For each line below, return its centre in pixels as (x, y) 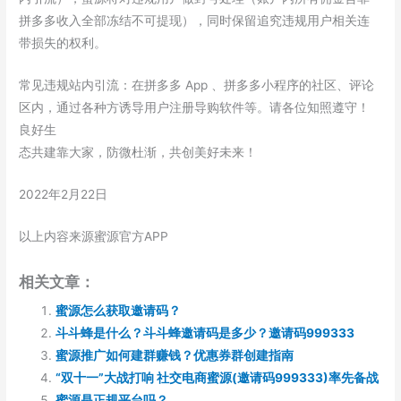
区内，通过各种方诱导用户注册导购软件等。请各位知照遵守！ (195, 107)
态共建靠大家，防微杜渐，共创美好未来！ (138, 152)
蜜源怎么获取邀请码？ (119, 310)
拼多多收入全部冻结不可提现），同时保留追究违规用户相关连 (195, 21)
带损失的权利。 (63, 43)
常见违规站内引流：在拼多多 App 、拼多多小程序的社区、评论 (197, 85)
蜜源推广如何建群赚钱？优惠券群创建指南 (175, 355)
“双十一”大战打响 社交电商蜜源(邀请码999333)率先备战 (218, 377)
